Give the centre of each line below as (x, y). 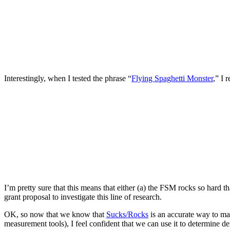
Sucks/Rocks (127, 214)
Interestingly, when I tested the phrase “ (68, 78)
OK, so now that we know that (55, 214)
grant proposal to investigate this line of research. (83, 197)
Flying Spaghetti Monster (172, 78)
